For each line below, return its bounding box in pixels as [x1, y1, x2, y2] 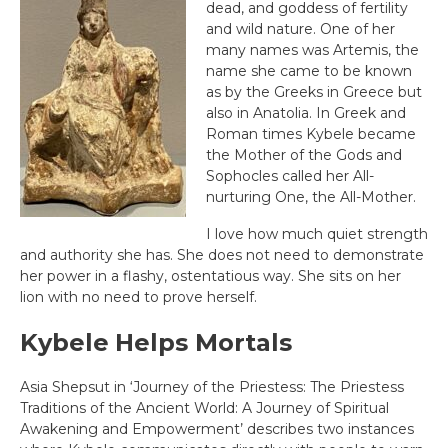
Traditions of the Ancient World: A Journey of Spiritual [20, 399, 389, 417]
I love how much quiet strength [206, 225, 428, 243]
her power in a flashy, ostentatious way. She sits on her [20, 267, 401, 285]
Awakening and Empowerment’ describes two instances [20, 420, 414, 438]
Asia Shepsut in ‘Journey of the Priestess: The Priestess [20, 378, 404, 396]
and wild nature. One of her [206, 20, 395, 38]
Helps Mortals [115, 328, 292, 357]
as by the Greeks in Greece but [206, 83, 422, 101]
